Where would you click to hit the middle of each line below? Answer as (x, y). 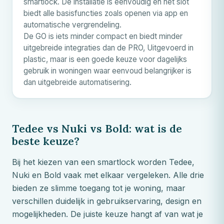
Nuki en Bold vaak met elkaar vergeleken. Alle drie (108, 175)
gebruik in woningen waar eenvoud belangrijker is (107, 70)
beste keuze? (46, 141)
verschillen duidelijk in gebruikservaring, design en (107, 201)
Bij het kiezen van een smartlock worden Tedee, (103, 162)
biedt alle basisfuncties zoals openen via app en (106, 13)
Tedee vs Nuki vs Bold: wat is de (97, 128)
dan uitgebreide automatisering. (77, 82)
